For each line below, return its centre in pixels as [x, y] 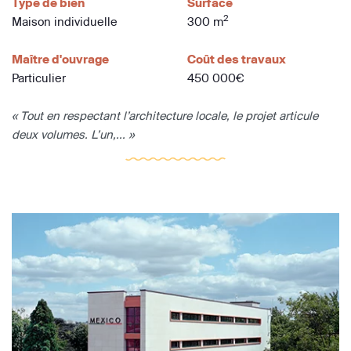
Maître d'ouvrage [60, 60]
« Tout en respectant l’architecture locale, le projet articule [165, 116]
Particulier [39, 78]
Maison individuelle [65, 22]
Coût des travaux [237, 60]
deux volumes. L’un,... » [73, 135]
